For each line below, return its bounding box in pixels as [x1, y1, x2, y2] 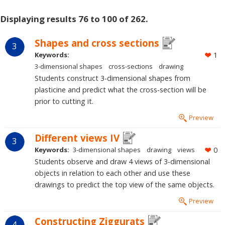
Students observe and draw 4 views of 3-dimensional [34, 157, 210, 167]
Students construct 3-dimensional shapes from [34, 73, 190, 83]
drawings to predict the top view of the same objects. [34, 180, 214, 190]
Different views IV [34, 132, 120, 145]
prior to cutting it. [34, 96, 93, 106]
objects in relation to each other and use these [34, 168, 190, 178]
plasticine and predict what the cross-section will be [34, 85, 206, 95]
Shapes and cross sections [34, 37, 159, 50]
